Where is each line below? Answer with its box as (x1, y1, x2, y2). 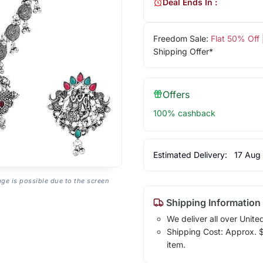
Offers (162, 88, 190, 100)
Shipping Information (163, 196, 261, 208)
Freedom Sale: (153, 33, 211, 43)
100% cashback (153, 107, 215, 118)
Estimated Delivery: (153, 149, 230, 160)
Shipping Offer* (153, 46, 213, 56)
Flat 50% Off (210, 33, 259, 43)
